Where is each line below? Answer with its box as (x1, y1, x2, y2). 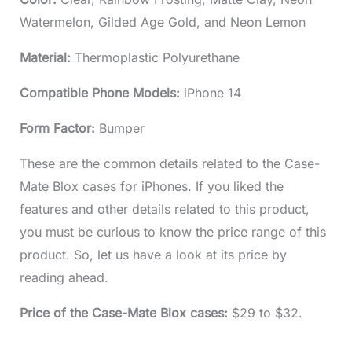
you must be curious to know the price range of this (19, 224, 326, 240)
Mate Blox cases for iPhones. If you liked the (19, 178, 284, 195)
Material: (19, 49, 75, 66)
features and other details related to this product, (19, 201, 310, 218)
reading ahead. (19, 269, 108, 286)
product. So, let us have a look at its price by (19, 247, 287, 263)
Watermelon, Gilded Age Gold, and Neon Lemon (19, 14, 306, 31)
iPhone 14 (183, 85, 241, 101)
